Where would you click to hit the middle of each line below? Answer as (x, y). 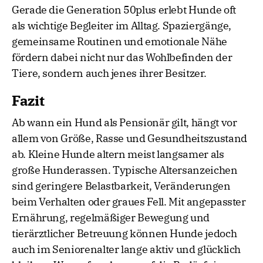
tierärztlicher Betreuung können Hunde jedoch (124, 234)
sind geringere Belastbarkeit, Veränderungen (121, 186)
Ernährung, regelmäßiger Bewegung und (111, 218)
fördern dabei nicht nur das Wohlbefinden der (122, 58)
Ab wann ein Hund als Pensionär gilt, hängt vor (124, 123)
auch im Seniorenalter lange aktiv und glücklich (127, 249)
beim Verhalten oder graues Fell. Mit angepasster (129, 202)
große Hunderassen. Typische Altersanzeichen (125, 170)
